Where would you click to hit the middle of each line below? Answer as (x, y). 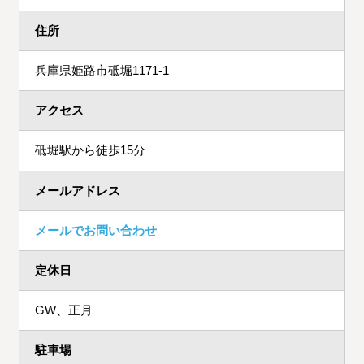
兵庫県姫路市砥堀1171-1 (102, 71)
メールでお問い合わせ (96, 230)
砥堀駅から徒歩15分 (91, 150)
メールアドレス (78, 190)
